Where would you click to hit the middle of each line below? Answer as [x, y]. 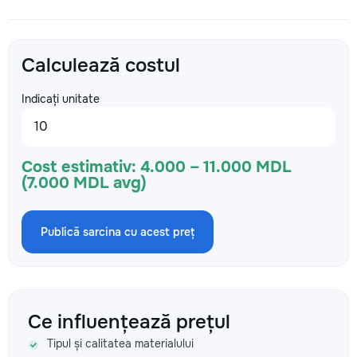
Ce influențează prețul [129, 322]
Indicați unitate [61, 99]
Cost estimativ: [79, 167]
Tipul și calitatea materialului [120, 343]
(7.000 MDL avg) [84, 183]
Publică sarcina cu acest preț [118, 232]
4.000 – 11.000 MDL [216, 167]
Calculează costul [101, 65]
